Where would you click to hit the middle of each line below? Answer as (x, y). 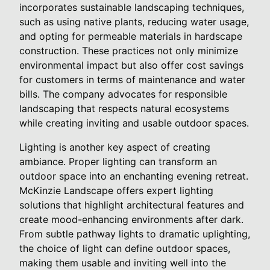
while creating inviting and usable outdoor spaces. (134, 123)
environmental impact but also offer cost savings (131, 65)
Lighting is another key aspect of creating (115, 147)
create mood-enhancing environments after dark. (131, 219)
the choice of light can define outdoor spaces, (125, 248)
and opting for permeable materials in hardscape (131, 36)
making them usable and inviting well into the (123, 262)
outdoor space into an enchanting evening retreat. (134, 176)
